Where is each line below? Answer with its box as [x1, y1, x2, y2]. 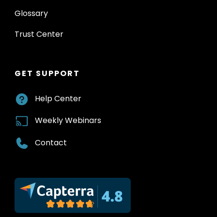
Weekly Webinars [35, 115, 101, 126]
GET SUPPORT [15, 67, 80, 79]
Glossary [15, 7, 48, 19]
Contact [35, 137, 67, 148]
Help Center [35, 93, 81, 104]
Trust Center [15, 28, 63, 40]
